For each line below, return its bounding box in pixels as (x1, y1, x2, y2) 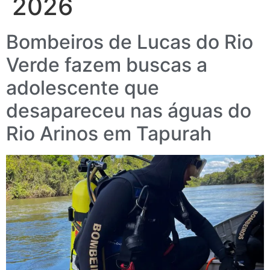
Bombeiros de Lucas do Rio (6, 30, 253, 54)
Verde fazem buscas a (6, 53, 207, 77)
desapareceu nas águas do (6, 99, 251, 123)
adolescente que (6, 76, 159, 100)
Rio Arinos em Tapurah (6, 122, 212, 146)
